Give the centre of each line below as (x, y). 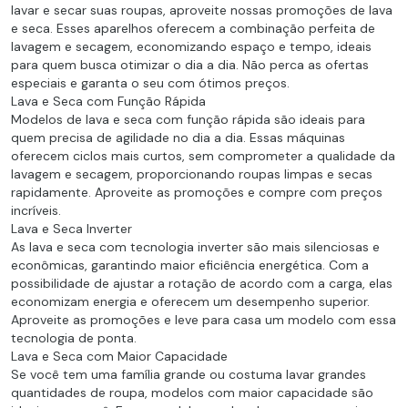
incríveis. (36, 210)
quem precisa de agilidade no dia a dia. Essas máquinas (178, 138)
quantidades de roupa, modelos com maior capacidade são (192, 393)
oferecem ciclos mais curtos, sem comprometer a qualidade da (203, 156)
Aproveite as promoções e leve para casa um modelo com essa (204, 320)
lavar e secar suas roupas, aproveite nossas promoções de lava (202, 10)
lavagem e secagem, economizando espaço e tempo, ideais (191, 46)
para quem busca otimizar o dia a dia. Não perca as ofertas (190, 65)
